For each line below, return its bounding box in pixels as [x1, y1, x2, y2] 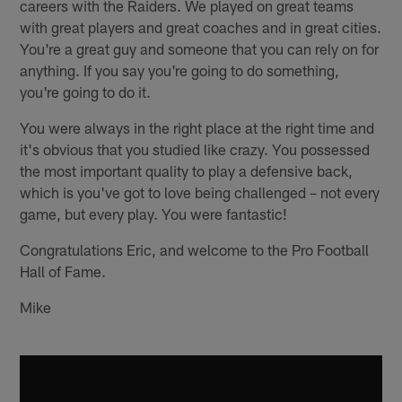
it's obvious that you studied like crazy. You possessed [20, 140, 371, 159]
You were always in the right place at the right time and [20, 118, 375, 137]
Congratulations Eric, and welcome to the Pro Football [20, 240, 370, 259]
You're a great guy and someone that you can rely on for [20, 39, 380, 58]
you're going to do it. [20, 83, 152, 101]
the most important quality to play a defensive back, [20, 162, 354, 180]
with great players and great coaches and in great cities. [20, 18, 382, 37]
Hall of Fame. [20, 262, 107, 281]
